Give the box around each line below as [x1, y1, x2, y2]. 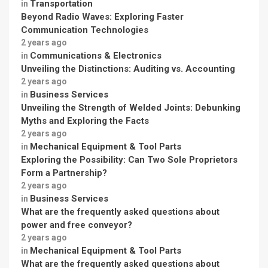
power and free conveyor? [21, 220, 132, 230]
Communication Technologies [21, 25, 148, 35]
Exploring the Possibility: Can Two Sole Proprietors [21, 154, 237, 165]
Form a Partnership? [21, 167, 107, 178]
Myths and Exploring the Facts [21, 115, 149, 126]
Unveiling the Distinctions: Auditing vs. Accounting [21, 63, 235, 74]
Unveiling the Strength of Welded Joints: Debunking [21, 102, 240, 113]
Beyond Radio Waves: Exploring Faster [21, 11, 184, 22]
